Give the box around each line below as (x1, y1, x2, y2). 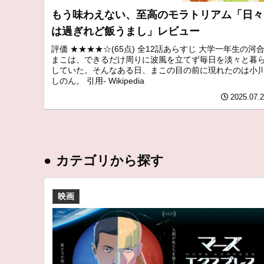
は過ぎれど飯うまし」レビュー (51, 25, 200, 37)
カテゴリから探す (55, 153, 164, 168)
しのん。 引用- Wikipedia (51, 75, 144, 85)
